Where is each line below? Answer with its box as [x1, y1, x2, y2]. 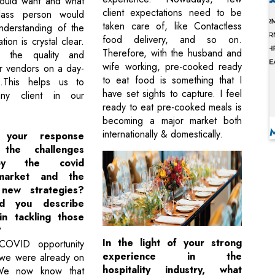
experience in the [103, 249, 242, 264]
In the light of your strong [103, 236, 242, 250]
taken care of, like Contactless [103, 19, 242, 34]
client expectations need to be [103, 6, 242, 20]
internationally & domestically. [103, 127, 223, 142]
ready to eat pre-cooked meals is [103, 100, 242, 115]
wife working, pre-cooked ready [103, 60, 242, 74]
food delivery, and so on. [103, 33, 242, 47]
